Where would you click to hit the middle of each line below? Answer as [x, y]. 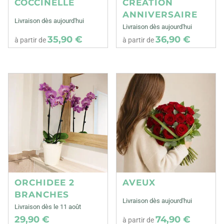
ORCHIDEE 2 [44, 182]
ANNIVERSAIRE [160, 14]
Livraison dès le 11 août [48, 206]
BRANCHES [42, 194]
